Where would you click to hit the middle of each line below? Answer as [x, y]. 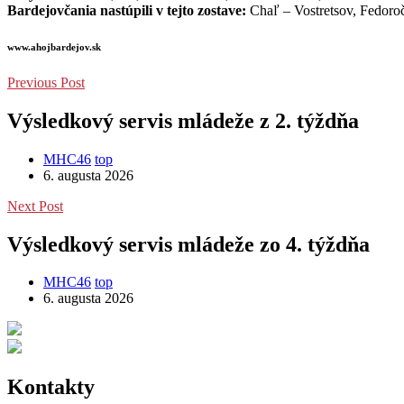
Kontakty [51, 387]
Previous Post [46, 82]
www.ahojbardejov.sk [54, 46]
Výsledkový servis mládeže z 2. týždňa [183, 120]
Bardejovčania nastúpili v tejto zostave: [129, 10]
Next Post [35, 206]
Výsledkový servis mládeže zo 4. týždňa [188, 244]
